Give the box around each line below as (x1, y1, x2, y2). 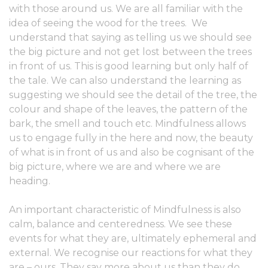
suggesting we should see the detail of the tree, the (9, 89, 257, 100)
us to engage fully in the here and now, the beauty (9, 132, 253, 144)
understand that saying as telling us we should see (9, 32, 252, 43)
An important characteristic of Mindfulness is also (9, 204, 241, 215)
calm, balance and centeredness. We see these (9, 218, 232, 230)
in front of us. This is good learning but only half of (9, 60, 248, 72)
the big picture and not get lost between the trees (9, 46, 252, 57)
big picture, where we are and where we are (9, 161, 221, 172)
